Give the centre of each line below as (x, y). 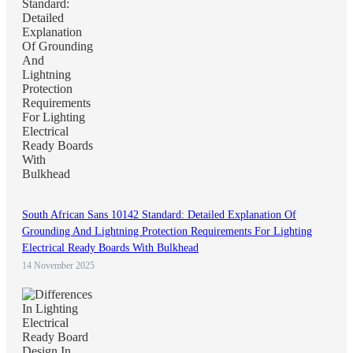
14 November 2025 (58, 266)
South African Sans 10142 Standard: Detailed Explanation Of (159, 215)
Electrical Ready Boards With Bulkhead (110, 248)
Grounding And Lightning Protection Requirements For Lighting (167, 232)
